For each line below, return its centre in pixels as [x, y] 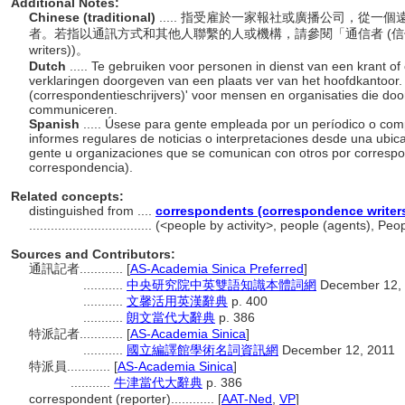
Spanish [56, 124]
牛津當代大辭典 [158, 382]
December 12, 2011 [337, 350]
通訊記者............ [78, 268]
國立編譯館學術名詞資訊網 [202, 350]
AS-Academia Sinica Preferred [217, 268]
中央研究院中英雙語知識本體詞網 [221, 285]
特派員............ [71, 366]
